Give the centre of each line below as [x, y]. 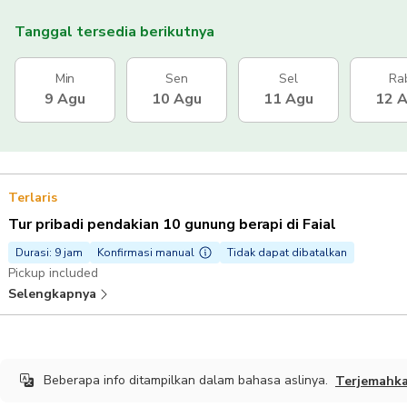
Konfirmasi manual [146, 252]
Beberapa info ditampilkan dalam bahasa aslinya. [186, 380]
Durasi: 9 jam [49, 252]
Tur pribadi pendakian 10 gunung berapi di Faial [173, 224]
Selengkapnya [52, 293]
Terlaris [33, 197]
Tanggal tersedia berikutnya [114, 31]
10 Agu [177, 99]
